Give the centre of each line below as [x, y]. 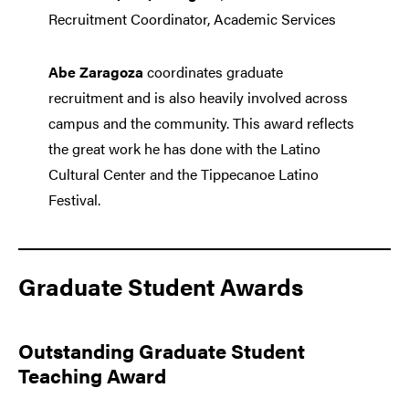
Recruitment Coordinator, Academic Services [192, 18]
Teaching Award [92, 374]
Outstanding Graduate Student [162, 350]
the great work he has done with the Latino [184, 148]
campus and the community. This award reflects [201, 122]
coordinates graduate [213, 71]
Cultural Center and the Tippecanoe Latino [183, 173]
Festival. [74, 199]
